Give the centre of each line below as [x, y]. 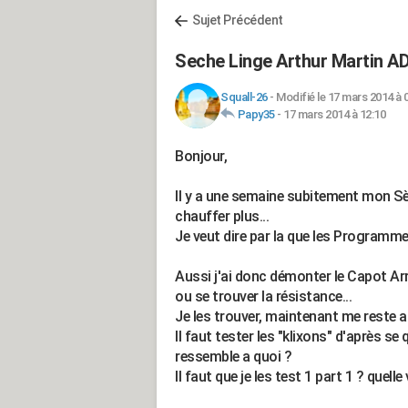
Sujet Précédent [238, 20]
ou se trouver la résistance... [263, 296]
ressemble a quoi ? [233, 357]
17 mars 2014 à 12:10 [334, 114]
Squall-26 [244, 97]
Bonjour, [201, 156]
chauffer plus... [222, 216]
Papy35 [256, 114]
